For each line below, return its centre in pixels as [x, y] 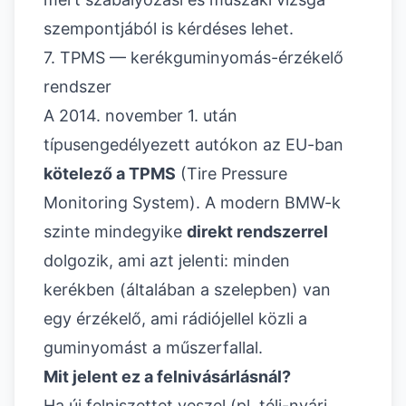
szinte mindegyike [115, 232]
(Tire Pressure [232, 174]
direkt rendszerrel [257, 232]
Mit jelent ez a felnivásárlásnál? [167, 377]
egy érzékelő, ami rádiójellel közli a [175, 319]
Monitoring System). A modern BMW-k [192, 203]
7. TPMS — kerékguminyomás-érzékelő [193, 58]
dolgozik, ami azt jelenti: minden [167, 261]
